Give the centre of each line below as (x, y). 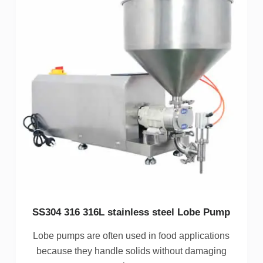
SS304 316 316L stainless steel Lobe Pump (131, 213)
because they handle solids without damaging (131, 251)
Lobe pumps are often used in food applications (131, 236)
